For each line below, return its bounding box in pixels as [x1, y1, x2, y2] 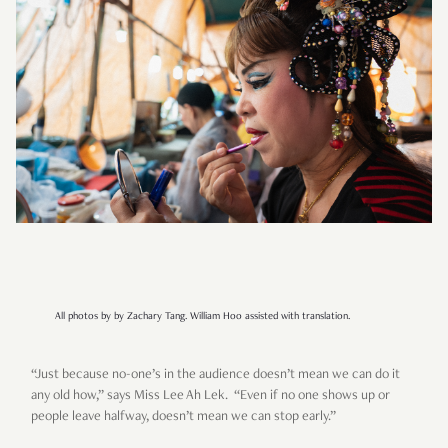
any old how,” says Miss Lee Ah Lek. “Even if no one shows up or [31, 389, 390, 404]
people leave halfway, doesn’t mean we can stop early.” [31, 410, 336, 425]
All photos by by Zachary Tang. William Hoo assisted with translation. [55, 311, 350, 323]
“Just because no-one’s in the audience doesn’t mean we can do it [31, 368, 400, 383]
